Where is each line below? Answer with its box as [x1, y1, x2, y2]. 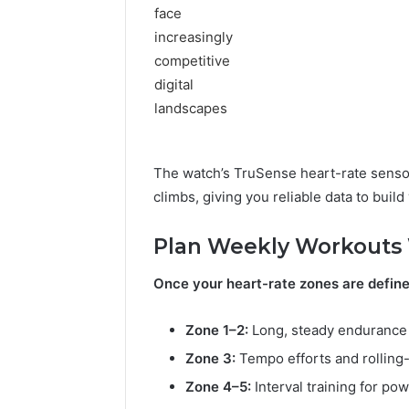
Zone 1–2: [185, 320, 248, 339]
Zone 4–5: [185, 377, 251, 395]
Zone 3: [185, 349, 236, 367]
